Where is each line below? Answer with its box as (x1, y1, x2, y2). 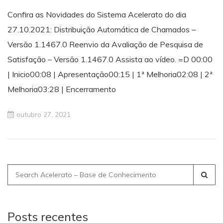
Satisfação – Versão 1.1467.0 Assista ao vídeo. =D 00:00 (7, 54, 213, 64)
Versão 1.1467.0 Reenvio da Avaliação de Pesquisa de (7, 39, 203, 49)
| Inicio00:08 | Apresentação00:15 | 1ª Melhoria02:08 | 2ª (7, 69, 213, 79)
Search (7, 166, 32, 176)
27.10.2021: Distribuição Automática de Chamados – (7, 24, 196, 34)
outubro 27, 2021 (16, 110, 71, 118)
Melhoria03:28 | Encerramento (7, 84, 116, 94)
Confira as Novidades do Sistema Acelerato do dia (7, 9, 186, 19)
